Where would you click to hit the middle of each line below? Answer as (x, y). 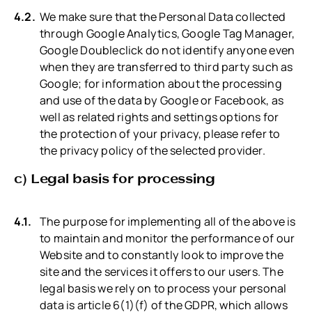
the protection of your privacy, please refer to (160, 134)
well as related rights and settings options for (159, 117)
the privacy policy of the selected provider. (153, 151)
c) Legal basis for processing (115, 178)
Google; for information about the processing (161, 84)
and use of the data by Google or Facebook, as (162, 101)
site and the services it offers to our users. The (162, 272)
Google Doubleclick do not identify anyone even (167, 50)
